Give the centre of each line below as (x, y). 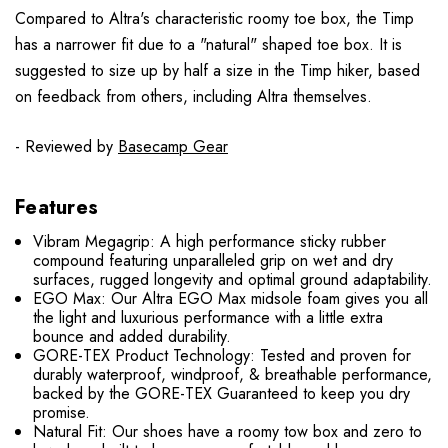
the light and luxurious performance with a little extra (208, 317)
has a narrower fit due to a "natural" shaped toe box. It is (208, 44)
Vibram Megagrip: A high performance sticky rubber (210, 241)
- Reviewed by (66, 146)
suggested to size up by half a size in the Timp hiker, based (217, 70)
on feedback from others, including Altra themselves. (193, 96)
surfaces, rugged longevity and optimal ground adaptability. (233, 279)
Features (56, 207)
